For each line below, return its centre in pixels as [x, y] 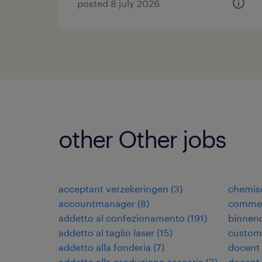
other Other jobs [142, 139]
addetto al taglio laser [106, 232]
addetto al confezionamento [122, 218]
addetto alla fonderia [105, 247]
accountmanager [97, 203]
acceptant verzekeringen [113, 189]
